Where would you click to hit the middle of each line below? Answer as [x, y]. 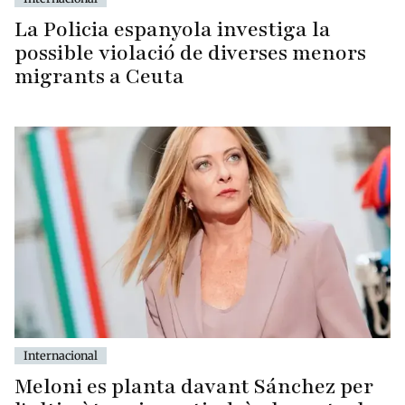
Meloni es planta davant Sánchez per [194, 386]
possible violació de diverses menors [190, 53]
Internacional [61, 355]
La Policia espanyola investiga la [173, 30]
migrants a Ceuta [99, 77]
